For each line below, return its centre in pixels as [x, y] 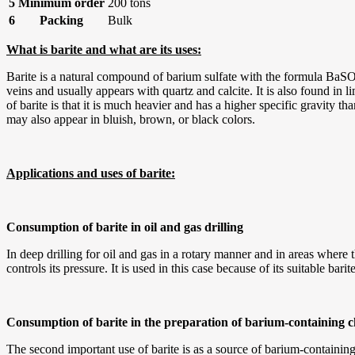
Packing [61, 20]
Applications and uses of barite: [91, 173]
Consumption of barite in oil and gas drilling [125, 227]
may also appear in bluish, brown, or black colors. [131, 119]
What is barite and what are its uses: [104, 49]
